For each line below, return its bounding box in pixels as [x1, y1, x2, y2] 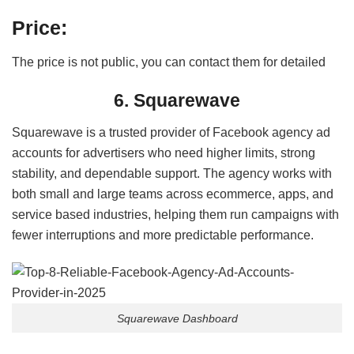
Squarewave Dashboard [116, 311, 238, 325]
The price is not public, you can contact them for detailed [12, 55, 326, 69]
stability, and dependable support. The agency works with [12, 166, 332, 180]
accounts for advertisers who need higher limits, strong [12, 145, 315, 160]
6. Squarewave [114, 90, 240, 111]
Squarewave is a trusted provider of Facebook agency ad [12, 125, 330, 139]
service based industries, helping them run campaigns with [12, 207, 339, 221]
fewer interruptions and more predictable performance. [12, 228, 314, 242]
